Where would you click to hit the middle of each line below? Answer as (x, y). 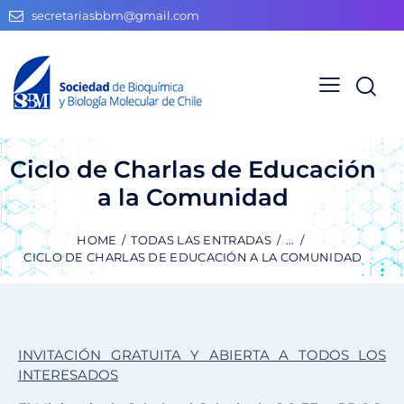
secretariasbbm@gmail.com (116, 16)
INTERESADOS (68, 375)
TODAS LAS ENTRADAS (201, 240)
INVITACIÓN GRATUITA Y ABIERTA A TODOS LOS (202, 355)
